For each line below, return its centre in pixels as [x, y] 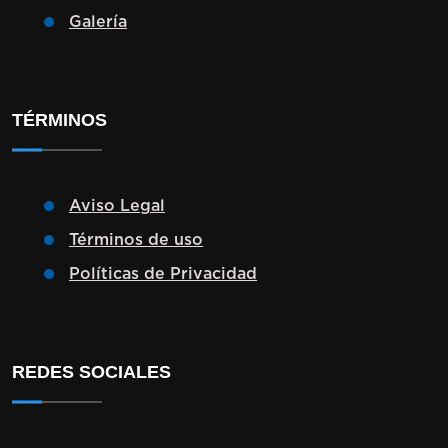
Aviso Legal [117, 205]
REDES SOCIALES [91, 371]
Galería [98, 21]
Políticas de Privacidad [163, 273]
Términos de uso [136, 239]
